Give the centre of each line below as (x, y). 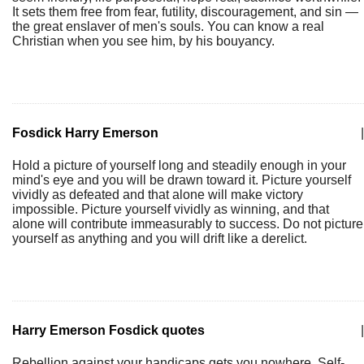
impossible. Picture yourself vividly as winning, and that (171, 209)
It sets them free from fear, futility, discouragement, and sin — (185, 12)
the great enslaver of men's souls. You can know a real (168, 26)
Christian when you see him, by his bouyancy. (143, 41)
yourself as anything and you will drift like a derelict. (160, 238)
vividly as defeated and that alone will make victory (158, 195)
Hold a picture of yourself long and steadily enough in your (179, 165)
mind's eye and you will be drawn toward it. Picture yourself (182, 180)
